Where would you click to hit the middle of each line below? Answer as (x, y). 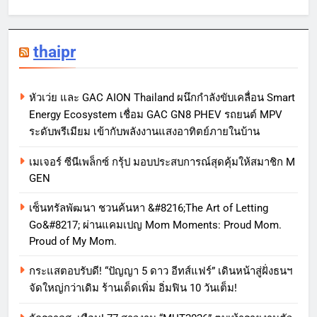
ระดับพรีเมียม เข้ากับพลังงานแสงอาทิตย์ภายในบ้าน (144, 132)
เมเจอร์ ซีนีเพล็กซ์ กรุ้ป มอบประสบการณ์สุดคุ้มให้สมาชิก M (162, 162)
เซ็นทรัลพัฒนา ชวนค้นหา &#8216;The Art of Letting (149, 208)
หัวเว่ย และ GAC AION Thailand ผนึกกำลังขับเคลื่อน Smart (162, 98)
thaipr (54, 52)
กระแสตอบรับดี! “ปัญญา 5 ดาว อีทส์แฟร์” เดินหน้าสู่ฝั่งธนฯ (161, 271)
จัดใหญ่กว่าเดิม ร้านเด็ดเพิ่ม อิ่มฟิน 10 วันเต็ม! (133, 288)
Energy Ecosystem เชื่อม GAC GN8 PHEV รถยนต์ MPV (156, 115)
